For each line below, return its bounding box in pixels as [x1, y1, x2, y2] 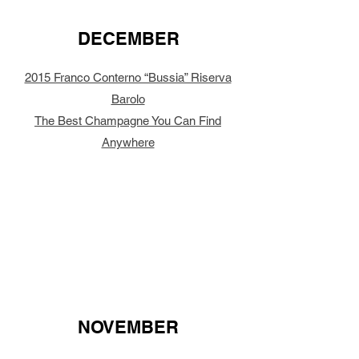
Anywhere [101, 135, 155, 149]
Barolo [111, 92, 145, 106]
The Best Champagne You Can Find [34, 114, 221, 127]
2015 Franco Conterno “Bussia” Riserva [24, 71, 232, 84]
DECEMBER [77, 28, 179, 49]
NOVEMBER [78, 317, 179, 337]
